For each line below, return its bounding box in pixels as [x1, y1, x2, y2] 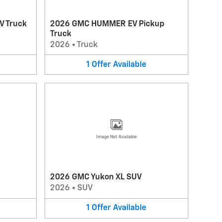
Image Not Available [96, 134, 137, 139]
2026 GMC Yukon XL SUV [50, 173, 142, 181]
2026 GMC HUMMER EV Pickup [50, 20, 165, 28]
